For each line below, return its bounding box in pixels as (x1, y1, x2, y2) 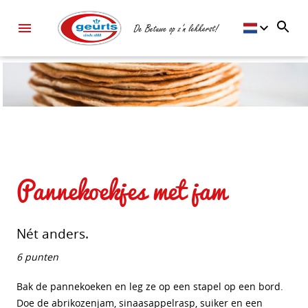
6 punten (16, 250, 58, 263)
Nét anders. (16, 225, 89, 243)
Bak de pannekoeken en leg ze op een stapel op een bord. (16, 280, 283, 293)
